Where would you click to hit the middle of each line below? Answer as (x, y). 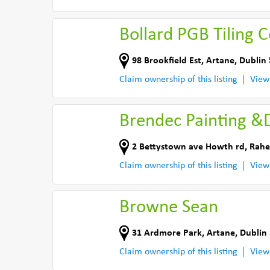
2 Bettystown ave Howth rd (188, 147)
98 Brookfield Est (167, 61)
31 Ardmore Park (167, 233)
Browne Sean (169, 208)
